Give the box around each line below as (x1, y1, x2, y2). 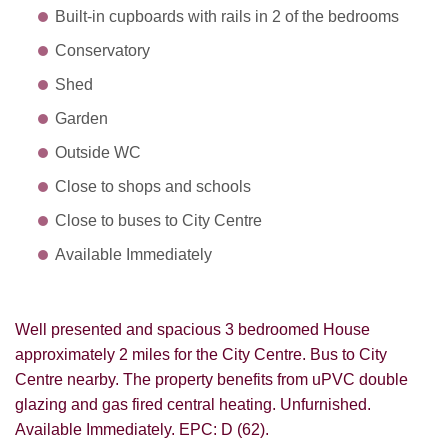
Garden (55, 110, 108, 128)
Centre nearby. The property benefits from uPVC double (15, 371, 408, 389)
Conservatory (55, 42, 150, 60)
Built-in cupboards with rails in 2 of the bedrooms (55, 8, 399, 26)
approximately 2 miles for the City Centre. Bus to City (15, 346, 387, 364)
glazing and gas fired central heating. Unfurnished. (15, 396, 371, 414)
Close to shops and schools (55, 178, 251, 196)
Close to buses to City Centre (55, 212, 262, 230)
